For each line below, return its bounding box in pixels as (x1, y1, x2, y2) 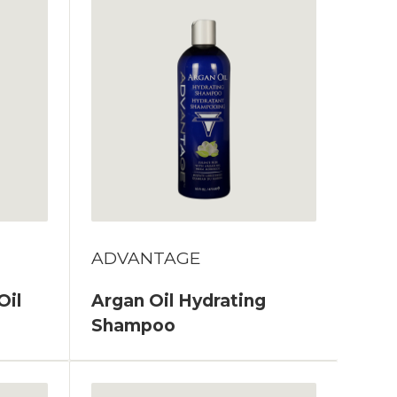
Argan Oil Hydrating (91, 291, 267, 312)
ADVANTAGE (91, 248, 201, 269)
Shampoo (91, 315, 176, 337)
